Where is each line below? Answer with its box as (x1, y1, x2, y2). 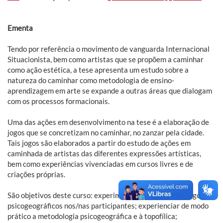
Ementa (7, 23, 33, 32)
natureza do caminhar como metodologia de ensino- (7, 75, 174, 85)
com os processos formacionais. (7, 96, 110, 106)
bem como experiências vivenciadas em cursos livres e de (7, 159, 193, 168)
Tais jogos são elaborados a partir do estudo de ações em (7, 138, 191, 147)
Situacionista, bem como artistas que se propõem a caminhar (7, 54, 204, 64)
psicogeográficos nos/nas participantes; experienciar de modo (7, 201, 209, 210)
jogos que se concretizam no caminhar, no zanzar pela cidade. (7, 127, 204, 137)
